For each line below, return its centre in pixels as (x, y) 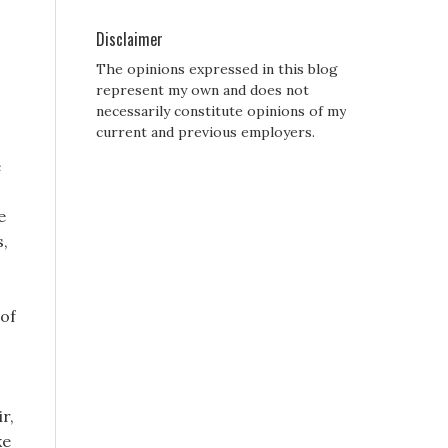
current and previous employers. (205, 132)
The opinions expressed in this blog (217, 69)
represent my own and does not (202, 90)
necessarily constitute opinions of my (221, 111)
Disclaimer (129, 39)
